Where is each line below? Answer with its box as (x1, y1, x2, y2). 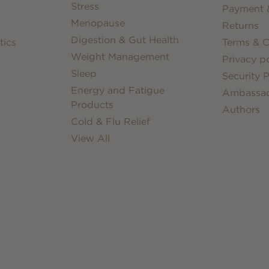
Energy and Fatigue (71, 84, 165, 96)
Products (71, 98, 114, 110)
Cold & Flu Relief (71, 115, 151, 127)
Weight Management (71, 50, 170, 62)
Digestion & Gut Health (71, 34, 180, 46)
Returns (222, 19, 259, 31)
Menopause (71, 17, 125, 29)
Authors (222, 103, 260, 115)
